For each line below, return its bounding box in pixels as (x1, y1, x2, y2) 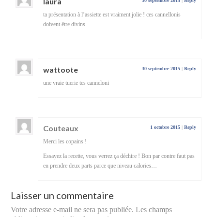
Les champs (136, 205, 172, 214)
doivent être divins (43, 20, 86, 28)
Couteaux (43, 123, 79, 133)
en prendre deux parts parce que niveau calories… (43, 162, 157, 169)
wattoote (43, 64, 78, 74)
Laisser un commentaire (11, 189, 114, 201)
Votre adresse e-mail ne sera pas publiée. (11, 205, 134, 214)
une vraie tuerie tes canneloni (43, 79, 109, 86)
